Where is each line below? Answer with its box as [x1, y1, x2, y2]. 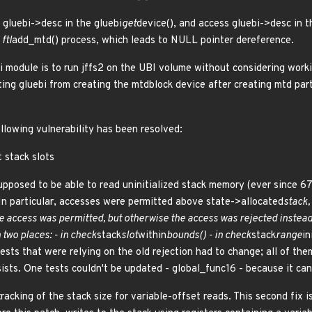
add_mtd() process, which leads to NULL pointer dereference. [12, 34, 294, 47]
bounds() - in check [166, 229, 251, 242]
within [138, 229, 166, 242]
